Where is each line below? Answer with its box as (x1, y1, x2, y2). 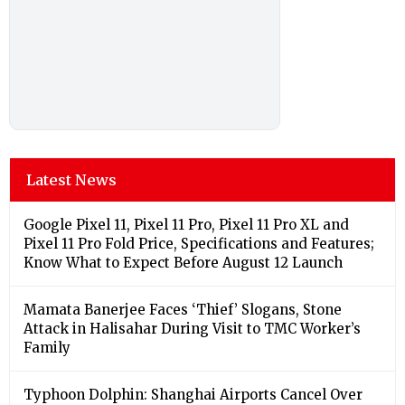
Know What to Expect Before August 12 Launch (24, 254, 346, 272)
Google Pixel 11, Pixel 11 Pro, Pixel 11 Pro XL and (24, 216, 349, 234)
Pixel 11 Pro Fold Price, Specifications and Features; (24, 235, 374, 253)
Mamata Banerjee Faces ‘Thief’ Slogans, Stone (24, 301, 342, 319)
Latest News (26, 171, 117, 190)
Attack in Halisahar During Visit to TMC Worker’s (24, 320, 361, 338)
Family (24, 339, 71, 357)
